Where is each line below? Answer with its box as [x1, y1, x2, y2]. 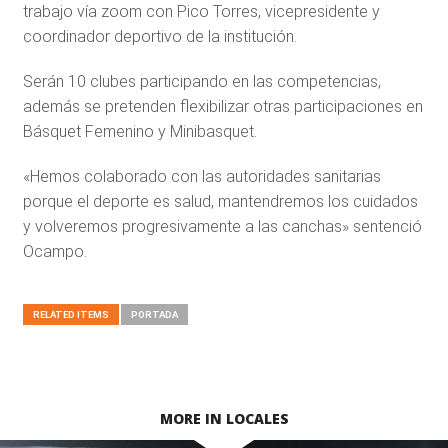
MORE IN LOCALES [159, 409, 289, 429]
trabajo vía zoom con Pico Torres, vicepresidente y [22, 2, 380, 22]
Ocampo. [22, 242, 87, 262]
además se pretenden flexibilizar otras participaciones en [22, 97, 423, 117]
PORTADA [130, 309, 178, 321]
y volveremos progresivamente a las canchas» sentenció [22, 217, 422, 237]
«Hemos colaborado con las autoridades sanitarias [22, 167, 381, 187]
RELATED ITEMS [32, 309, 109, 321]
